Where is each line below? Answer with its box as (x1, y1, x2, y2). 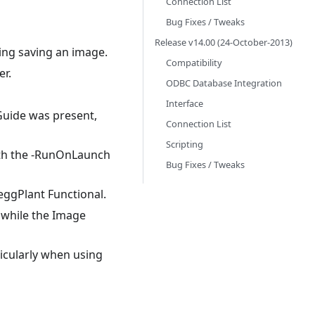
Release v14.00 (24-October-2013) (155, 36, 292, 49)
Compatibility (166, 56, 222, 69)
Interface (166, 97, 203, 110)
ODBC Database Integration (166, 77, 282, 89)
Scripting (166, 138, 203, 150)
